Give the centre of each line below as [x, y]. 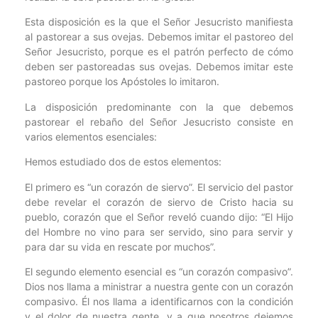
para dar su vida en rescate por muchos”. [120, 246]
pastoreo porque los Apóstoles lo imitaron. [122, 82]
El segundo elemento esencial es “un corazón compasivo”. [159, 272]
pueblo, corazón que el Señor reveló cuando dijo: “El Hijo [159, 216]
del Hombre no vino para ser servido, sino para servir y [159, 231]
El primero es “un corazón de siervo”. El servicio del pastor [159, 187]
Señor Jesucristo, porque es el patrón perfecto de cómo [159, 52]
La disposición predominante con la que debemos [159, 106]
